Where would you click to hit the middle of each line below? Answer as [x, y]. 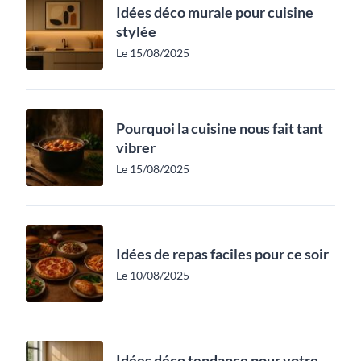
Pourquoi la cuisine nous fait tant [220, 128]
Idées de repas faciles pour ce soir [222, 253]
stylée [136, 31]
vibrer [136, 147]
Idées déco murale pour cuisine [215, 12]
